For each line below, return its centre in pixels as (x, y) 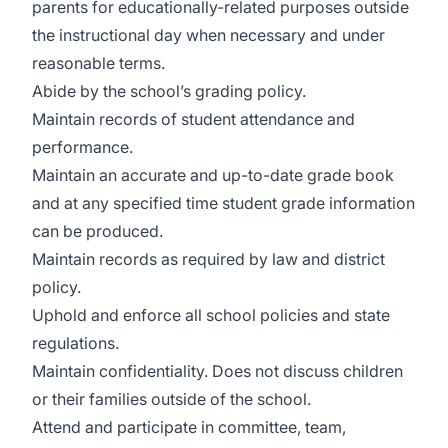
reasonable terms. (98, 63)
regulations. (75, 343)
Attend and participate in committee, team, (189, 427)
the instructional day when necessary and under (208, 35)
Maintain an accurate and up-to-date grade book (213, 175)
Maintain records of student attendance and (193, 119)
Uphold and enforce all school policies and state (211, 315)
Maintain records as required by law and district (208, 259)
